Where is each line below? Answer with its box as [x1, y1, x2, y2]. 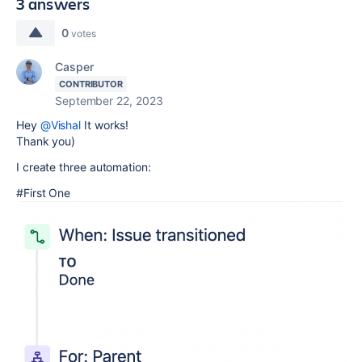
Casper [55, 60, 94, 74]
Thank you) [16, 134, 76, 149]
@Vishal [40, 118, 82, 133]
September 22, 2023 [55, 94, 163, 108]
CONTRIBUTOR [59, 78, 124, 90]
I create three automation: [16, 160, 151, 175]
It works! [81, 118, 129, 133]
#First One [16, 186, 71, 200]
